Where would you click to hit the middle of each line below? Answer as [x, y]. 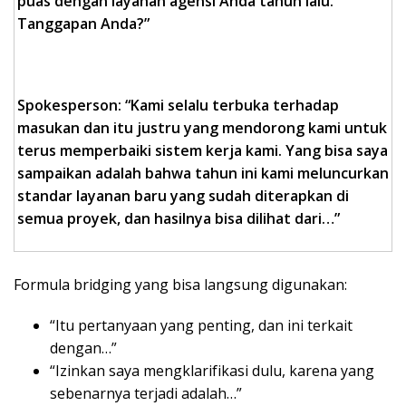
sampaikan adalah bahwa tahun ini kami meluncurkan [203, 174]
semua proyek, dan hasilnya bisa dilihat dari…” [179, 219]
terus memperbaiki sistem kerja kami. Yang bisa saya [203, 151]
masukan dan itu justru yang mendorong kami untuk [202, 128]
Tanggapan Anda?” [83, 24]
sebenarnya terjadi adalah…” [146, 394]
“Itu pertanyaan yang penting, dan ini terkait [201, 326]
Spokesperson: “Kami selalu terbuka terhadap [178, 106]
